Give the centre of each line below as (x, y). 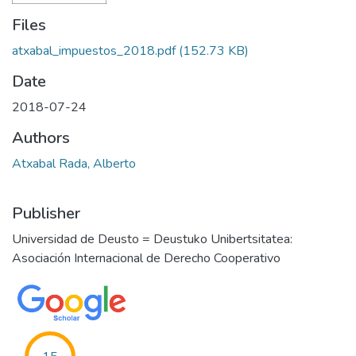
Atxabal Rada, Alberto (74, 164)
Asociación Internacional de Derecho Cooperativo (146, 258)
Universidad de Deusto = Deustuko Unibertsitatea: (152, 239)
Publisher (46, 213)
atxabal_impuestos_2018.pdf (94, 51)
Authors (41, 138)
